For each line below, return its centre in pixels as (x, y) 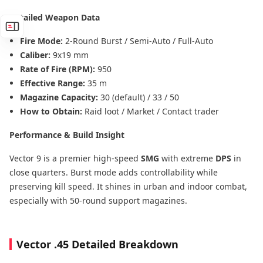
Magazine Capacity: (60, 97)
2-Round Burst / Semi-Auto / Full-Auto (139, 41)
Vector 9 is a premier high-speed (75, 158)
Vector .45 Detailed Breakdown (97, 244)
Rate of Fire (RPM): (59, 69)
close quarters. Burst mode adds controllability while (114, 172)
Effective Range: (54, 83)
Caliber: (36, 55)
